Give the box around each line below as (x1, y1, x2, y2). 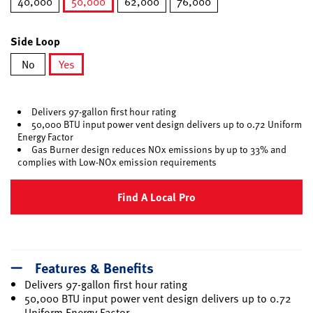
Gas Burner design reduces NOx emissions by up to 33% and (31, 142, 286, 156)
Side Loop (10, 33, 60, 49)
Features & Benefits (35, 256, 154, 277)
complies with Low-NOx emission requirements (17, 154, 217, 169)
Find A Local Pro (117, 189, 196, 205)
